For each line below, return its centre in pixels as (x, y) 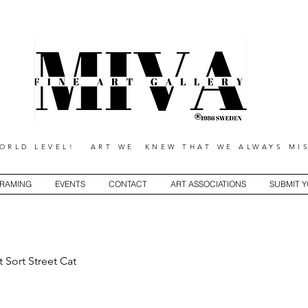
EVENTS (70, 184)
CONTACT (128, 184)
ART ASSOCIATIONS (208, 184)
